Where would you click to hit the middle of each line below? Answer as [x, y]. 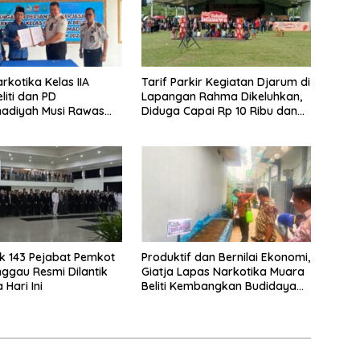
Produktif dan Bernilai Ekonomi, [225, 257]
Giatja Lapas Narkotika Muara [223, 271]
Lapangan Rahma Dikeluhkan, [221, 96]
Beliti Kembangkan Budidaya [219, 286]
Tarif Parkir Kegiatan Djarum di [225, 82]
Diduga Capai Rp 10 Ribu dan [219, 110]
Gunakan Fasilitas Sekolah [211, 125]
